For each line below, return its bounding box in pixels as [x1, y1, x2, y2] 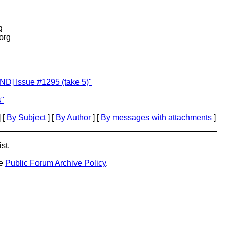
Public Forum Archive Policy [5, 159, 106, 167]
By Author [56, 113, 91, 122]
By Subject [7, 113, 46, 122]
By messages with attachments [101, 113, 212, 122]
